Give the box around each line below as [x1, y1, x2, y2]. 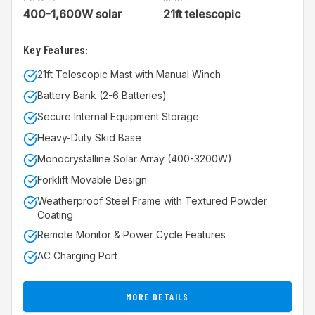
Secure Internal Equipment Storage [37, 110, 199, 122]
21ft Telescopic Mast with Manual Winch [37, 68, 221, 80]
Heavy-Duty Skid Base [37, 131, 141, 143]
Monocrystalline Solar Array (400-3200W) [37, 153, 232, 165]
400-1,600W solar [23, 7, 122, 21]
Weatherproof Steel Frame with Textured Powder [37, 195, 267, 207]
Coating [37, 209, 73, 221]
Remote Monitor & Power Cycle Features [37, 229, 226, 240]
